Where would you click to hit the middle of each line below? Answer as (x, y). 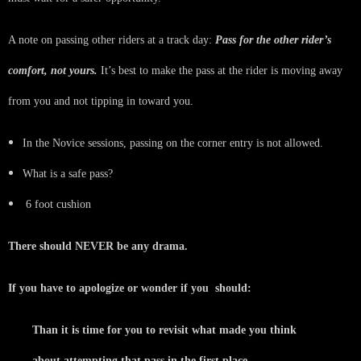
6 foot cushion (57, 204)
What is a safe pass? (68, 173)
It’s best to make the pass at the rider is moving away (220, 70)
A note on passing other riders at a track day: (112, 39)
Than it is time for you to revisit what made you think (164, 330)
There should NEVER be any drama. (98, 246)
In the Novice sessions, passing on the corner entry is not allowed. (173, 143)
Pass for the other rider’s (273, 39)
